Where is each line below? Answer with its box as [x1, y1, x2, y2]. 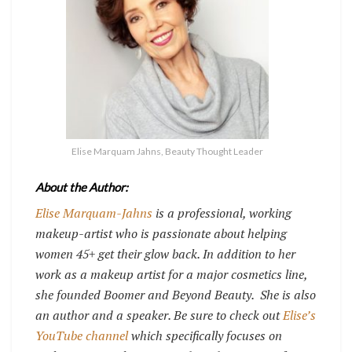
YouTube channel [35, 326, 128, 344]
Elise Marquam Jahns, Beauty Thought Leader [71, 145, 263, 157]
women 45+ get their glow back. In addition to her [35, 244, 295, 262]
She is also [260, 285, 316, 303]
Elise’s [283, 306, 316, 324]
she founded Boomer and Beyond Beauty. [35, 285, 254, 303]
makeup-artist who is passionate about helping [35, 224, 287, 242]
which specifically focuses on [128, 326, 282, 344]
